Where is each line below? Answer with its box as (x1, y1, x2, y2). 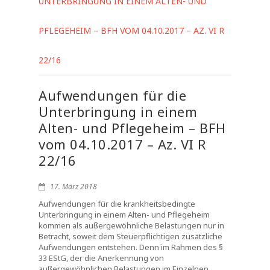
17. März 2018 (48, 181, 97, 192)
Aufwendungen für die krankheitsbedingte (39, 198, 195, 209)
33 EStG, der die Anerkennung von (39, 253, 164, 263)
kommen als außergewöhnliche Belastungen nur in (39, 220, 224, 231)
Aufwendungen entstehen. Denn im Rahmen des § (39, 242, 223, 253)
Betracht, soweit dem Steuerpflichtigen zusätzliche (39, 231, 222, 242)
